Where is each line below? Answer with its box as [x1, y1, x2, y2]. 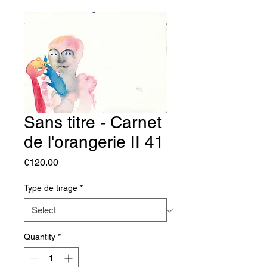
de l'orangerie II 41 [24, 132, 164, 151]
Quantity [24, 232, 55, 241]
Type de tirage [24, 183, 77, 193]
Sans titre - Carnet [24, 113, 162, 132]
